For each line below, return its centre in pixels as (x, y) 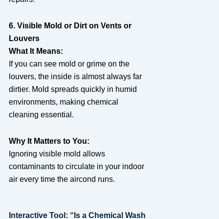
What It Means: (36, 51)
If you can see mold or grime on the (69, 64)
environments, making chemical (63, 102)
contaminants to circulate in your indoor (76, 166)
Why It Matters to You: (49, 141)
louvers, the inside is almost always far (75, 76)
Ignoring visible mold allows (57, 153)
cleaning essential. (41, 114)
